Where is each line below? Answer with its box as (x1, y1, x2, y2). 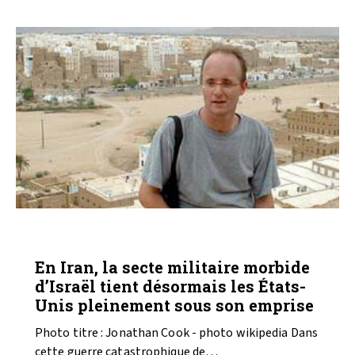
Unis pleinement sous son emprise (35, 294, 314, 315)
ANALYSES (48, 234, 103, 246)
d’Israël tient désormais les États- (35, 275, 306, 296)
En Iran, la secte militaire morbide (35, 256, 310, 277)
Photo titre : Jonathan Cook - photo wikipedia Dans (35, 323, 319, 342)
